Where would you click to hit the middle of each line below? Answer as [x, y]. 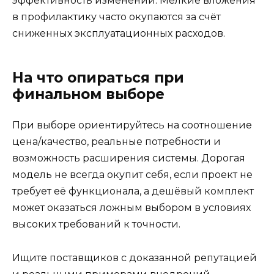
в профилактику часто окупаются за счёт [117, 17]
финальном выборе [88, 94]
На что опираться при [98, 78]
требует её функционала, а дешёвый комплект [133, 191]
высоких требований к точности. [96, 224]
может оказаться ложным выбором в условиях [131, 208]
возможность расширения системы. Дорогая [129, 158]
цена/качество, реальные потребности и [117, 142]
